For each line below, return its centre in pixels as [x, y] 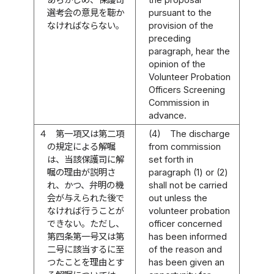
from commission [185, 146]
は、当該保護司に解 [86, 159]
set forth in [171, 159]
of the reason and [186, 249]
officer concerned [186, 223]
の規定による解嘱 [82, 146]
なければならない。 [86, 25]
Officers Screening [187, 89]
